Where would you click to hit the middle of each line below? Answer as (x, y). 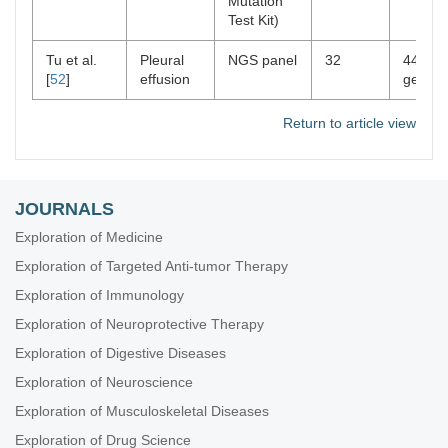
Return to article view (349, 123)
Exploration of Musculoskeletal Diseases (142, 411)
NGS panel (262, 60)
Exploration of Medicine (89, 237)
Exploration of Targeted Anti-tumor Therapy (151, 266)
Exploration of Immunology (99, 295)
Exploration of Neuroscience (104, 382)
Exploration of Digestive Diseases (120, 353)
